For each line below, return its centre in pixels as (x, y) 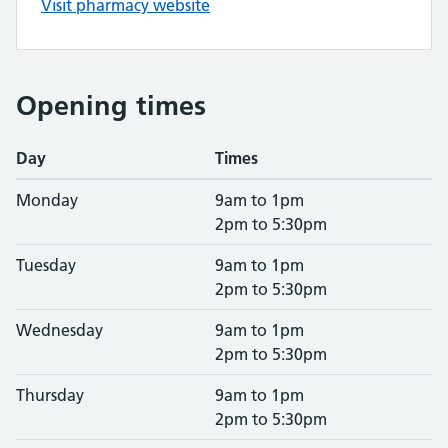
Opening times (111, 105)
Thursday (50, 395)
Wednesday (59, 330)
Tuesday (46, 265)
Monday (47, 200)
